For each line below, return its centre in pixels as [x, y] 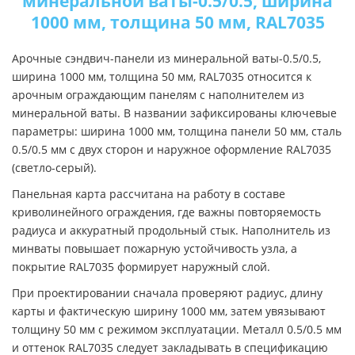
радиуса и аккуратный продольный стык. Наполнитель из [171, 230]
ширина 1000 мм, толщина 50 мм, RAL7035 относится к [162, 76]
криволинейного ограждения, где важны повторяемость [166, 212]
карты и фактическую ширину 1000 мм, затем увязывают [169, 311]
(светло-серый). [54, 167]
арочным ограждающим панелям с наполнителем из [158, 94]
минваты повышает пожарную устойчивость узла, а [155, 248]
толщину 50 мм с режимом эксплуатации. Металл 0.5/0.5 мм [177, 329]
